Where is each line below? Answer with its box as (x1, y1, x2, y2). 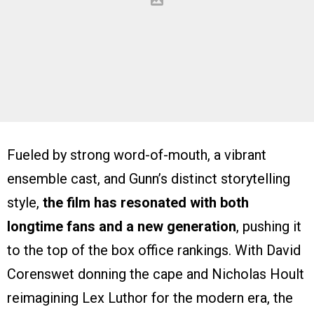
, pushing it (236, 218, 301, 235)
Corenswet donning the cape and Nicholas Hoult (7, 266, 304, 283)
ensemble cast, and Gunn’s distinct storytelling (7, 170, 290, 188)
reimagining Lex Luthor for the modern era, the (7, 289, 293, 307)
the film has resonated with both (43, 194, 249, 212)
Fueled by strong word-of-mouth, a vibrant (7, 146, 266, 164)
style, (7, 194, 43, 212)
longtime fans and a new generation (7, 218, 236, 235)
